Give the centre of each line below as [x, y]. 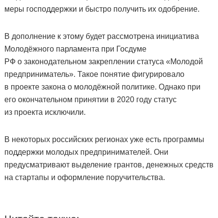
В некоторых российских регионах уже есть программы [104, 140]
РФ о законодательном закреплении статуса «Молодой [103, 62]
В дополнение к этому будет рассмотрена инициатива [101, 36]
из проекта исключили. [45, 112]
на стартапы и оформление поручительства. [84, 178]
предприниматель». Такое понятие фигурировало [94, 74]
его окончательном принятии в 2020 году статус [90, 100]
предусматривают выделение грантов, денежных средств [109, 165]
